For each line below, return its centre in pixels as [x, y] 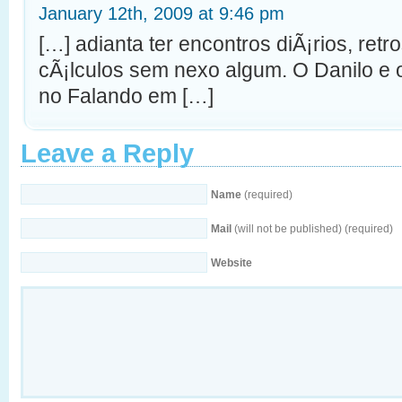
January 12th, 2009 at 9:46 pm [162, 13]
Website [232, 262]
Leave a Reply [107, 153]
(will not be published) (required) [312, 228]
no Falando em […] [126, 96]
